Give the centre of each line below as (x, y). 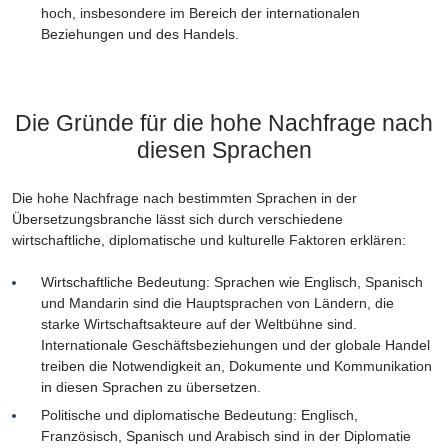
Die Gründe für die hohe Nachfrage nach (224, 122)
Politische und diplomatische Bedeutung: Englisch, (199, 414)
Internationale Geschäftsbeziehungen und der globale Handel (235, 345)
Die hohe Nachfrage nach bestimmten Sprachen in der (184, 197)
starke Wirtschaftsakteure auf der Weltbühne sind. (198, 324)
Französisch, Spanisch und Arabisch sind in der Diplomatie (225, 435)
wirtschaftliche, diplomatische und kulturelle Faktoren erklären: (209, 239)
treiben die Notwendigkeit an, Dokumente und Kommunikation (236, 366)
